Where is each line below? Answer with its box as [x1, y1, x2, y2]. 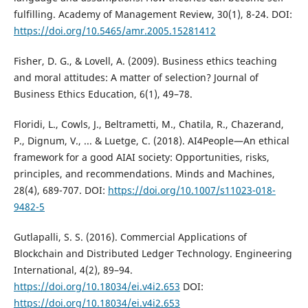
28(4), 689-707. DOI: [13, 184, 108, 197]
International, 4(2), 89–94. [13, 263, 133, 277]
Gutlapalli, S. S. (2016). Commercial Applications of [13, 230, 247, 244]
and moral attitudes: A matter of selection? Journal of [13, 71, 258, 85]
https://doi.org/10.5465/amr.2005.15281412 [13, 24, 216, 38]
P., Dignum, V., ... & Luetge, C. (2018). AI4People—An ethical [13, 134, 289, 148]
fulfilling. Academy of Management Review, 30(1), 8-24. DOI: [13, 8, 292, 21]
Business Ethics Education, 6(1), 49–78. [13, 87, 192, 101]
